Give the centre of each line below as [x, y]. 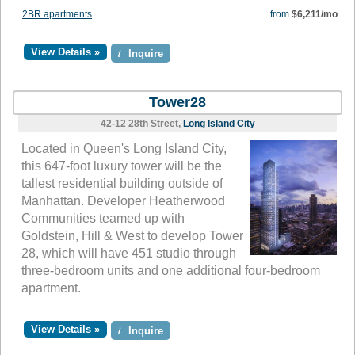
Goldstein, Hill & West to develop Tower [132, 236]
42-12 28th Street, [141, 124]
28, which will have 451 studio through [129, 254]
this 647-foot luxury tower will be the [122, 166]
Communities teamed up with [103, 219]
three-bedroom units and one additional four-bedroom [171, 271]
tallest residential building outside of [122, 184]
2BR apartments [57, 15]
